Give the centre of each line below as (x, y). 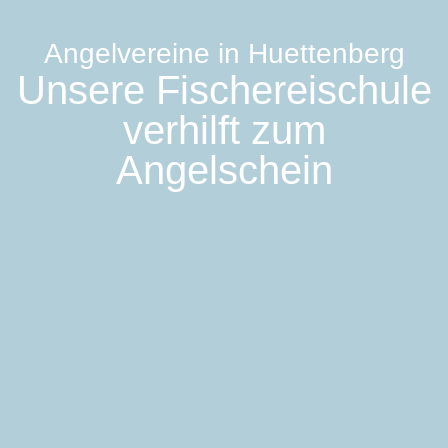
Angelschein (224, 170)
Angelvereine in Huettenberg (224, 54)
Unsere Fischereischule (224, 90)
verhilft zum (224, 130)
